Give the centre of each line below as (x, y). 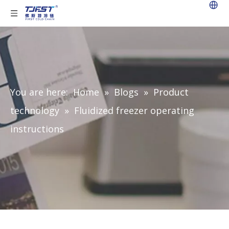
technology (35, 110)
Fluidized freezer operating (134, 110)
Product (171, 92)
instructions (37, 129)
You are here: (39, 92)
